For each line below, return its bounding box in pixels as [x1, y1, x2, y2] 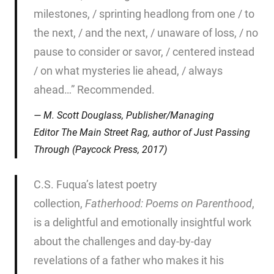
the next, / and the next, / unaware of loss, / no [34, 26, 258, 39]
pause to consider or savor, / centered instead [34, 45, 254, 58]
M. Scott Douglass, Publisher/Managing [43, 109, 214, 122]
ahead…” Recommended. [34, 83, 155, 96]
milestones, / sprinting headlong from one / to [34, 7, 254, 20]
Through [34, 144, 70, 156]
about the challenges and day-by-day [34, 235, 212, 248]
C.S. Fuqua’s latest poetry [34, 178, 157, 191]
